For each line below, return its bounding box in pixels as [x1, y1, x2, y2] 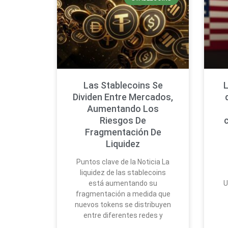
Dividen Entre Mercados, [73, 91, 174, 102]
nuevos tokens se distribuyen [75, 200, 172, 209]
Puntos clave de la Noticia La [76, 157, 170, 166]
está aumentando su [89, 179, 158, 187]
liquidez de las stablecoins [80, 168, 166, 177]
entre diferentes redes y [83, 211, 163, 219]
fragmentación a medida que [75, 189, 170, 198]
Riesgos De [100, 115, 147, 126]
